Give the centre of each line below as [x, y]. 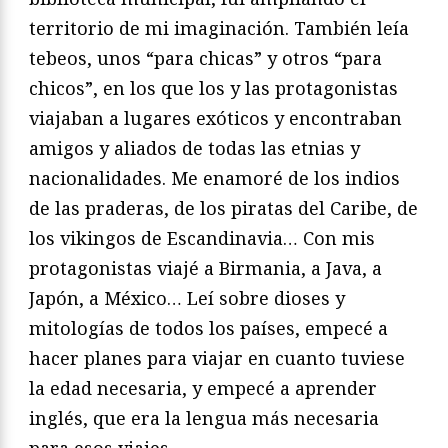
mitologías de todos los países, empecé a [208, 327]
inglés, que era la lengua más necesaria [204, 417]
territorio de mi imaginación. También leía [219, 27]
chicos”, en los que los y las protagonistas [213, 87]
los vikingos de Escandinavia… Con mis [202, 237]
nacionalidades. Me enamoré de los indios [214, 177]
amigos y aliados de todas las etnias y [194, 147]
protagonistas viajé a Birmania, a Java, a [205, 267]
